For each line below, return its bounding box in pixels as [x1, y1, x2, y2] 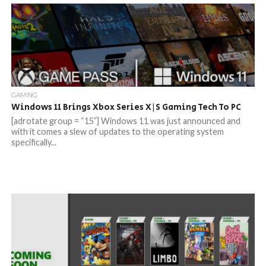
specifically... [11, 137, 56, 147]
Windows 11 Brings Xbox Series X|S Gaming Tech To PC [11, 101, 241, 113]
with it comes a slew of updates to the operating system [11, 126, 224, 137]
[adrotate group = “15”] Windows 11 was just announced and [11, 116, 240, 126]
